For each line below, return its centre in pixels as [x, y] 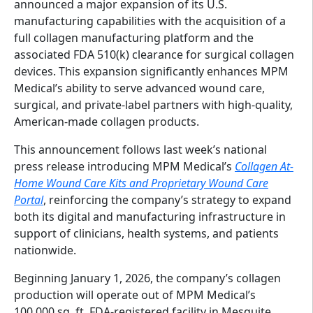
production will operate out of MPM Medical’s [135, 295]
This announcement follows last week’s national [140, 150]
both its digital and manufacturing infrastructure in [150, 217]
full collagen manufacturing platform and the [134, 38]
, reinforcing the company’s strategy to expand [167, 200]
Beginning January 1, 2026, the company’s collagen [147, 278]
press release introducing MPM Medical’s [124, 167]
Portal [29, 200]
